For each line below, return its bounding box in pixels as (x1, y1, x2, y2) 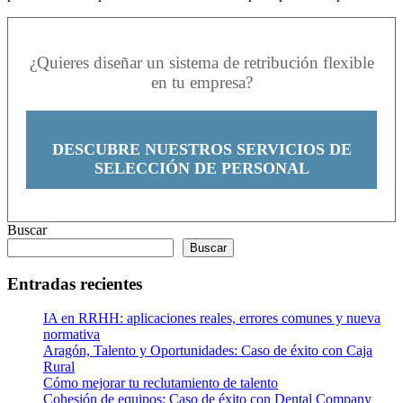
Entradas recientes (7, 273, 142, 293)
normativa (43, 327, 100, 343)
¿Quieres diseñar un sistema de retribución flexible (29, 52, 374, 72)
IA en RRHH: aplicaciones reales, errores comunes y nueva (43, 310, 381, 327)
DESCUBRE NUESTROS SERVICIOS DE (51, 139, 352, 158)
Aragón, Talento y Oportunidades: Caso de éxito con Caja (43, 343, 372, 359)
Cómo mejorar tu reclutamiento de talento (43, 375, 278, 391)
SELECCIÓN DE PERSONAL (94, 158, 309, 177)
